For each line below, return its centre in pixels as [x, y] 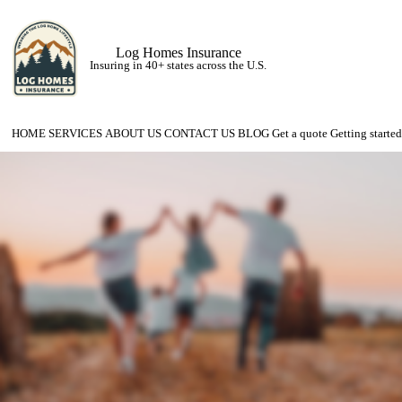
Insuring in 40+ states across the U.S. [178, 66]
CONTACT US [200, 134]
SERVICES [75, 134]
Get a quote [300, 134]
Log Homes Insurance [178, 52]
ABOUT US [133, 134]
